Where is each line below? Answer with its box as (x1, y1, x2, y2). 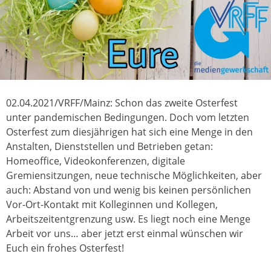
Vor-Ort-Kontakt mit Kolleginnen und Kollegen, (6, 198, 218, 212)
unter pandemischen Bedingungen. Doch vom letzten (6, 111, 249, 125)
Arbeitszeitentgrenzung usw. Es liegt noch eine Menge (6, 212, 250, 226)
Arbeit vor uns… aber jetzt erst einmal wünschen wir (6, 227, 243, 241)
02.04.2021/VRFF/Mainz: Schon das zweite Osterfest (6, 96, 238, 110)
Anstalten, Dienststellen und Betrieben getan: (6, 140, 213, 154)
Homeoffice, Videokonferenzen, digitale (6, 154, 185, 168)
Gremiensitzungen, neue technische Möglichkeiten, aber (6, 169, 262, 183)
